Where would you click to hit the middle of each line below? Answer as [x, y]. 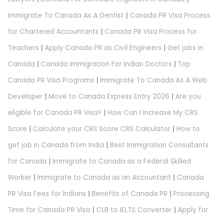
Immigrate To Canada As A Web [154, 81]
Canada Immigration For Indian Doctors [106, 64]
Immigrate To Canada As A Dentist [66, 16]
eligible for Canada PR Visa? [55, 113]
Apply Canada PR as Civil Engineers [103, 48]
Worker [20, 178]
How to [188, 129]
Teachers [23, 48]
